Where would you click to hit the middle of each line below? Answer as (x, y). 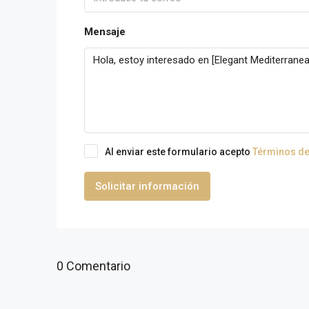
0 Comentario (93, 266)
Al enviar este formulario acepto (179, 152)
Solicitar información (147, 186)
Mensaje (105, 32)
